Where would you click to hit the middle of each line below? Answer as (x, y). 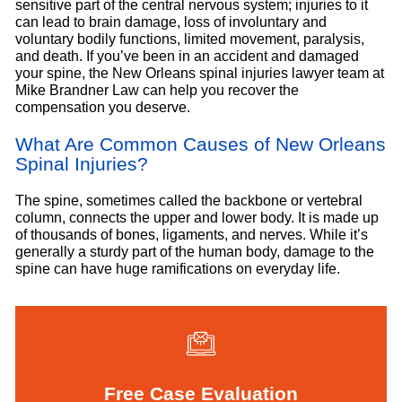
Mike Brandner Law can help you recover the (157, 90)
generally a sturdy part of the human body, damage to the (194, 252)
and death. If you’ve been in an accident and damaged (187, 56)
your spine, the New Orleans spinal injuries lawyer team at (199, 73)
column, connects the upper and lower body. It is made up (197, 218)
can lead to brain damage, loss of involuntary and (170, 22)
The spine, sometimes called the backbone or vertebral (188, 201)
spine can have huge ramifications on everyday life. (177, 269)
